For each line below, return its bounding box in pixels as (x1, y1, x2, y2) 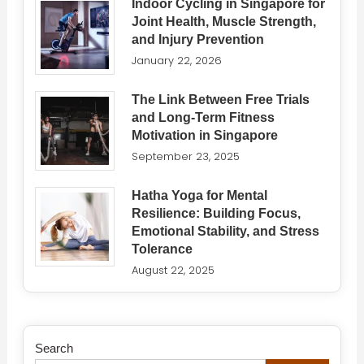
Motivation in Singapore (132, 128, 279, 142)
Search (34, 340, 73, 355)
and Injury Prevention (132, 32, 265, 46)
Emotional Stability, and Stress (132, 223, 320, 238)
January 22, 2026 (132, 52, 223, 68)
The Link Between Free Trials (132, 92, 310, 106)
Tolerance (132, 241, 193, 256)
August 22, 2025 (132, 262, 215, 278)
